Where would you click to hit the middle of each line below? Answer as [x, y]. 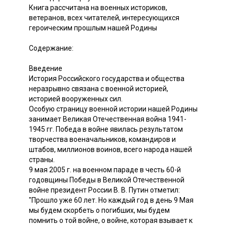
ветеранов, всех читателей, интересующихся [104, 17]
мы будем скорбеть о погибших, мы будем [99, 210]
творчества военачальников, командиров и [102, 139]
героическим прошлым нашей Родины [93, 28]
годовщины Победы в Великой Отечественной [107, 180]
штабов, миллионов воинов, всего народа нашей [110, 149]
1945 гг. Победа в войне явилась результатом [106, 129]
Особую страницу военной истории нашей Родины [113, 109]
